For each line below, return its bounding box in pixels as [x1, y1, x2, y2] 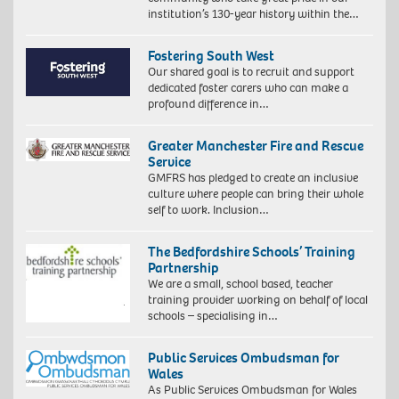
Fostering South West [147, 46, 274, 66]
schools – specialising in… [147, 307, 278, 325]
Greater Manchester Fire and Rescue [147, 136, 363, 156]
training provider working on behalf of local [147, 291, 368, 309]
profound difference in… [147, 95, 269, 113]
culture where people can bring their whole [147, 185, 363, 203]
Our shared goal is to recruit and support [147, 63, 354, 81]
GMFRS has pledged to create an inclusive [147, 169, 358, 187]
